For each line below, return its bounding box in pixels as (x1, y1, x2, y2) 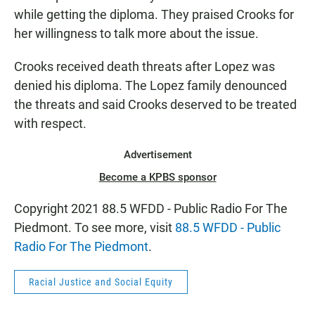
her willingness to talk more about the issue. (14, 26, 259, 41)
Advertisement (123, 148, 192, 162)
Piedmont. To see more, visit (14, 220, 175, 236)
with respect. (14, 116, 86, 131)
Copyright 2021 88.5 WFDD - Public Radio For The (14, 201, 288, 217)
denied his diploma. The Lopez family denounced (14, 78, 287, 94)
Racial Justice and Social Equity (29, 276, 173, 288)
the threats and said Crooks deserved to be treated (14, 97, 297, 112)
